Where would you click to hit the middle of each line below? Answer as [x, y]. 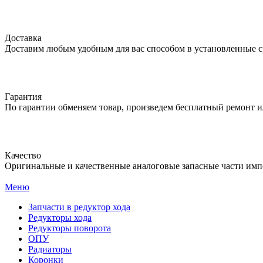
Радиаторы [50, 249]
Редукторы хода [60, 217]
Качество [23, 155]
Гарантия [23, 96]
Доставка [23, 38]
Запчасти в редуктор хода [79, 207]
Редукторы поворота [70, 228]
